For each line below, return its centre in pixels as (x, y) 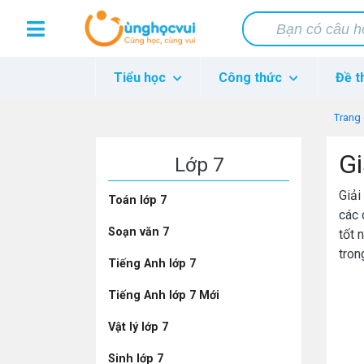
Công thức (252, 78)
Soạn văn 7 (139, 232)
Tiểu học (142, 78)
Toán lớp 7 (137, 200)
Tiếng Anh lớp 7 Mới (164, 295)
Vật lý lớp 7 (138, 327)
